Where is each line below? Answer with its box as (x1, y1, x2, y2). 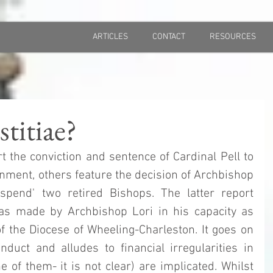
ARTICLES (93, 32, 128, 42)
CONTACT (152, 32, 185, 42)
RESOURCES (210, 32, 256, 42)
